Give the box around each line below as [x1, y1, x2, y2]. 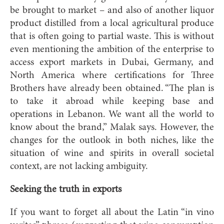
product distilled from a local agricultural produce [10, 18, 214, 28]
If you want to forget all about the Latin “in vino [10, 207, 214, 217]
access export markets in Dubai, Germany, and [10, 57, 214, 67]
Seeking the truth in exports [10, 184, 121, 194]
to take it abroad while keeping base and [10, 96, 214, 106]
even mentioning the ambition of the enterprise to [10, 44, 214, 54]
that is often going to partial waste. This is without [10, 31, 214, 41]
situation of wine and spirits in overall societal [10, 148, 214, 158]
